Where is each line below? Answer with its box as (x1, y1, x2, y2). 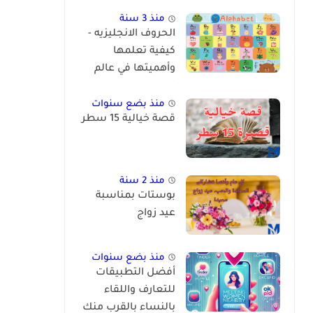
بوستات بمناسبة (96, 190, 175, 202)
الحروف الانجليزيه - (88, 29, 175, 41)
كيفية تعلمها (113, 46, 175, 58)
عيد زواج (137, 208, 175, 219)
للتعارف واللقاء (104, 284, 175, 296)
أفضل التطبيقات (96, 267, 175, 279)
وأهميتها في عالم (94, 64, 175, 75)
